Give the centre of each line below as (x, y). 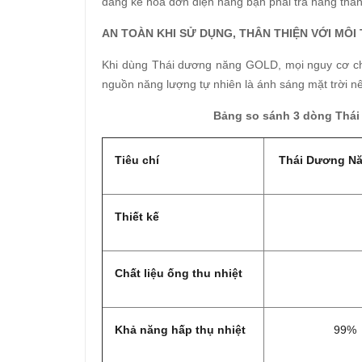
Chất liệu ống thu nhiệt (179, 274)
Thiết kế (137, 217)
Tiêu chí (137, 160)
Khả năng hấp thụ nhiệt (180, 330)
